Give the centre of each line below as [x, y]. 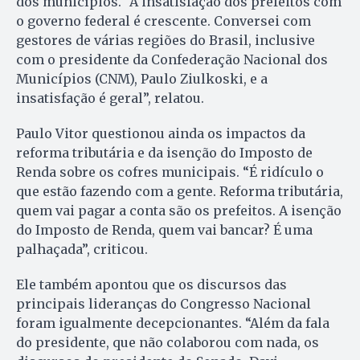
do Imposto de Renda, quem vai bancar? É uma [164, 230]
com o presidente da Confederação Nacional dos [172, 60]
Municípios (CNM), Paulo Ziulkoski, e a [142, 79]
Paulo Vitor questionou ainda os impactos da [161, 134]
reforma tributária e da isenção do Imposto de [164, 153]
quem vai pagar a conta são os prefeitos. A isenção [179, 211]
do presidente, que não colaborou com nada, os [168, 343]
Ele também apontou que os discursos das [151, 285]
